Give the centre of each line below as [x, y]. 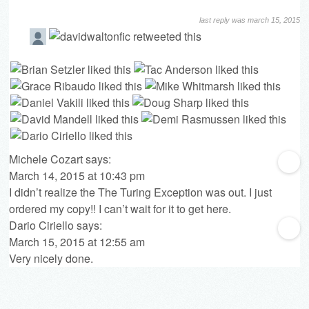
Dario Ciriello [41, 225]
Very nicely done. [51, 258]
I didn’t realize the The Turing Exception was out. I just [140, 192]
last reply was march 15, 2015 [250, 20]
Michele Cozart [46, 159]
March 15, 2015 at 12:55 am [77, 241]
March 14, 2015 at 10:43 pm [77, 175]
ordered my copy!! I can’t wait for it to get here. [120, 208]
